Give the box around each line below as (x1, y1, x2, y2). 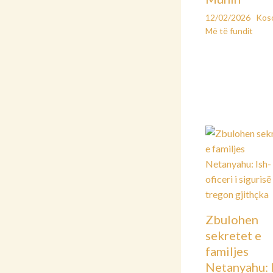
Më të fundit (205, 26, 253, 37)
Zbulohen (205, 212, 258, 227)
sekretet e (205, 228, 261, 243)
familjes (205, 244, 249, 259)
